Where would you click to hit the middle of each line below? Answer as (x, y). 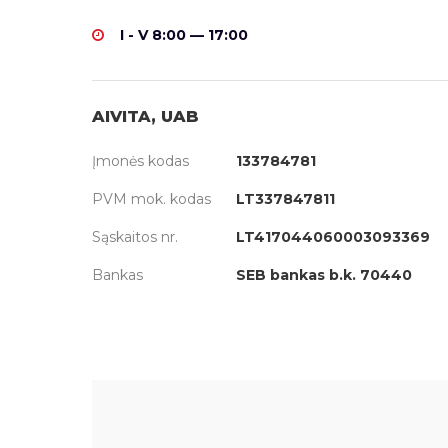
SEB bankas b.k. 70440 (324, 275)
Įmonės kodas (140, 161)
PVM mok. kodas (151, 199)
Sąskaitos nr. (135, 237)
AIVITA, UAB (145, 116)
